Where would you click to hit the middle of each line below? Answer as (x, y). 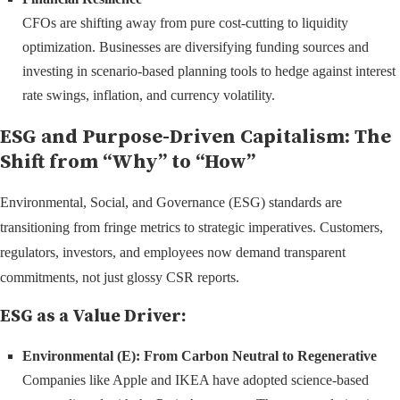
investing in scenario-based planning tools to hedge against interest (209, 71)
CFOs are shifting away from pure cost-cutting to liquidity (185, 23)
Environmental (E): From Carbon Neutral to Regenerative (200, 356)
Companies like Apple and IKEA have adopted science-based (196, 380)
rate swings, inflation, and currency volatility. (149, 96)
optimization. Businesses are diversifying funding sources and (196, 47)
